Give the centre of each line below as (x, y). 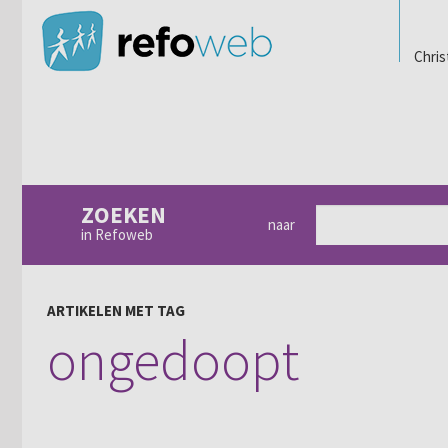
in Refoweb (116, 234)
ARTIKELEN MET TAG (116, 310)
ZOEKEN (123, 214)
